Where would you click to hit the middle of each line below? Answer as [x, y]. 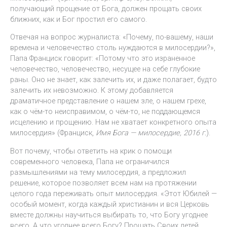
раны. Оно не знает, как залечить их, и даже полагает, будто [113, 80]
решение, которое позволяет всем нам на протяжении [103, 183]
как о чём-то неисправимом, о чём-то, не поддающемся [105, 112]
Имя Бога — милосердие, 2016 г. [151, 133]
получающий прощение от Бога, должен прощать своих [106, 8]
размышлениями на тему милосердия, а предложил [98, 172]
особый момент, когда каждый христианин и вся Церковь [110, 204]
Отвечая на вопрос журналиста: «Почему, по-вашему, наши [112, 37]
